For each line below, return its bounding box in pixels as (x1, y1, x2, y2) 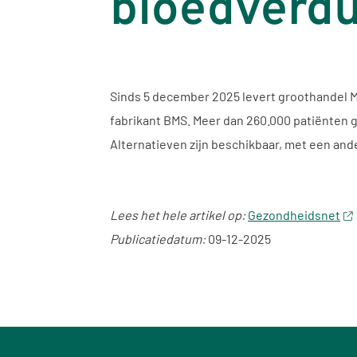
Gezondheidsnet (248, 206, 340, 222)
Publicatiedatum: (110, 230, 208, 246)
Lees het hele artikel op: (110, 206, 245, 222)
